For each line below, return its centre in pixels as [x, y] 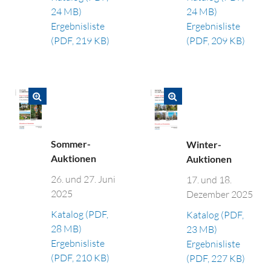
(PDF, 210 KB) [80, 257]
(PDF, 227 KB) [216, 258]
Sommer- [71, 143]
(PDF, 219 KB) [80, 41]
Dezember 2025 [220, 194]
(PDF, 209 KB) [216, 41]
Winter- [204, 144]
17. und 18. [209, 179]
